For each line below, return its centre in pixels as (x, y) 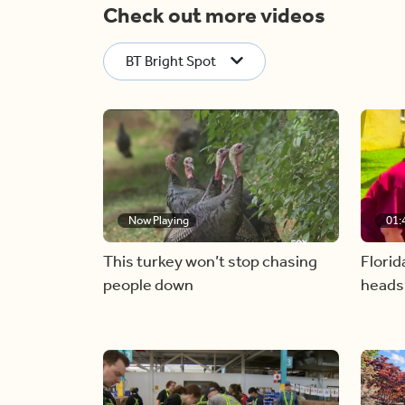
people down (148, 284)
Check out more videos (214, 15)
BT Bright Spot (171, 61)
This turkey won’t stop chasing (210, 261)
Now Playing (159, 220)
